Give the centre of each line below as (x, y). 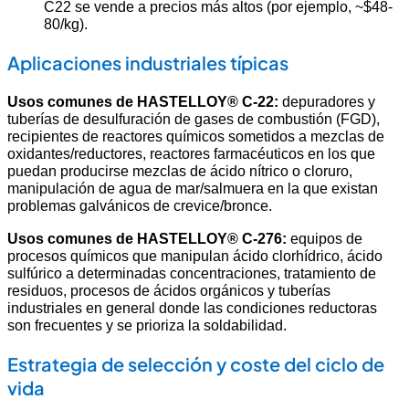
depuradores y (327, 102)
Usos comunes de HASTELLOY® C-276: (147, 238)
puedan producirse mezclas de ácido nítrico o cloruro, (180, 171)
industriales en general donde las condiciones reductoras (192, 307)
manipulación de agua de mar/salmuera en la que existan (193, 189)
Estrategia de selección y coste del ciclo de (196, 363)
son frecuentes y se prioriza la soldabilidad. (147, 325)
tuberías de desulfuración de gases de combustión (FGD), (194, 119)
